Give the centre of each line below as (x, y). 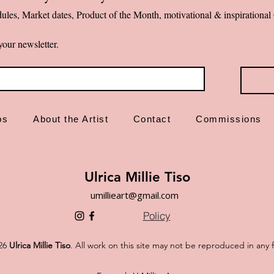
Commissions (229, 119)
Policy (157, 215)
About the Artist (71, 119)
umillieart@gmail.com (135, 195)
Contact (152, 119)
